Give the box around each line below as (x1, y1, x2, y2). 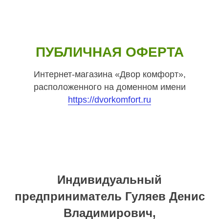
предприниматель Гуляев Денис (14, 190, 205, 203)
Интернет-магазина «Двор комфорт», (33, 69, 186, 79)
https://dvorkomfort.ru (68, 95, 151, 105)
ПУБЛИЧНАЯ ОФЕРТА (35, 44, 184, 60)
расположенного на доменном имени (33, 82, 186, 92)
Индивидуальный (57, 173, 162, 186)
